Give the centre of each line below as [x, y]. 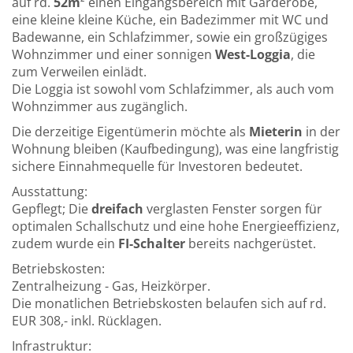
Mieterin [277, 132]
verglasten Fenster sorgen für [233, 209]
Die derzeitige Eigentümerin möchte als [130, 132]
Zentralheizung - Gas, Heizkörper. [111, 286]
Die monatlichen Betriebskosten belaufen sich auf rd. [169, 304]
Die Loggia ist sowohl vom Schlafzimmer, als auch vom [173, 89]
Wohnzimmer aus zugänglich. [100, 107]
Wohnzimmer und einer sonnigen [113, 55]
